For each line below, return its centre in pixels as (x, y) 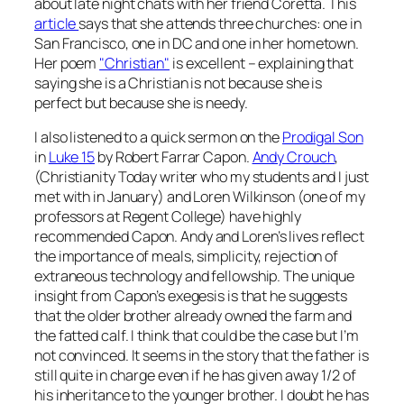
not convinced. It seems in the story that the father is (202, 355)
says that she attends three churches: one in (220, 23)
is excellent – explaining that (262, 63)
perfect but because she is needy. (141, 102)
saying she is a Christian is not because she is (179, 83)
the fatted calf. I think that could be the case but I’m (197, 335)
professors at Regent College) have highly (168, 216)
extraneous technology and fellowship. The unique (195, 275)
